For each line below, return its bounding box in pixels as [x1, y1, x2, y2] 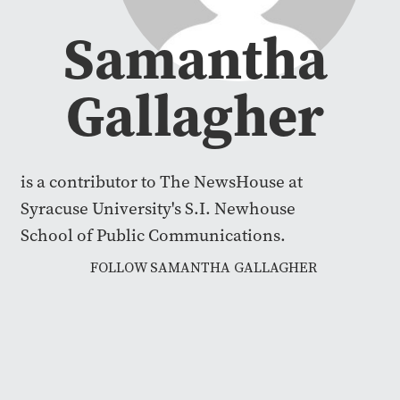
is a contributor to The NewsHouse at [21, 171, 303, 193]
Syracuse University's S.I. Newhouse [21, 197, 296, 220]
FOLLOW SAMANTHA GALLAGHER [90, 259, 317, 277]
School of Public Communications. [21, 224, 286, 246]
